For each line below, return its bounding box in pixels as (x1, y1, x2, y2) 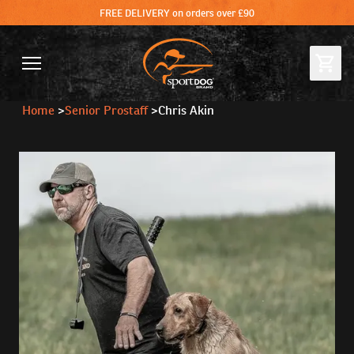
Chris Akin (158, 102, 214, 119)
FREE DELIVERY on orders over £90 (100, 6, 254, 20)
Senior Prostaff (65, 102, 148, 119)
